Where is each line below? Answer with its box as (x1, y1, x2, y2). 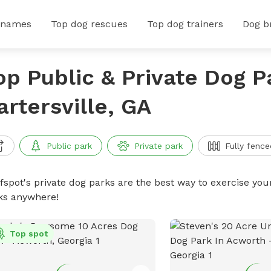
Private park (134, 141, 183, 151)
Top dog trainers (147, 18, 223, 30)
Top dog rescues (51, 18, 128, 30)
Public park (46, 141, 92, 151)
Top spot (9, 229, 48, 238)
